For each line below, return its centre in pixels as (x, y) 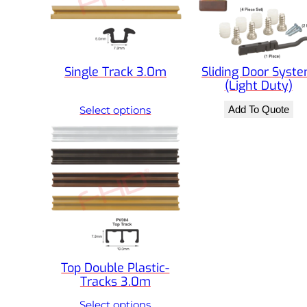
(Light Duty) (258, 85)
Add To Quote (258, 109)
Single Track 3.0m (115, 72)
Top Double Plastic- (115, 268)
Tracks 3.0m (115, 281)
